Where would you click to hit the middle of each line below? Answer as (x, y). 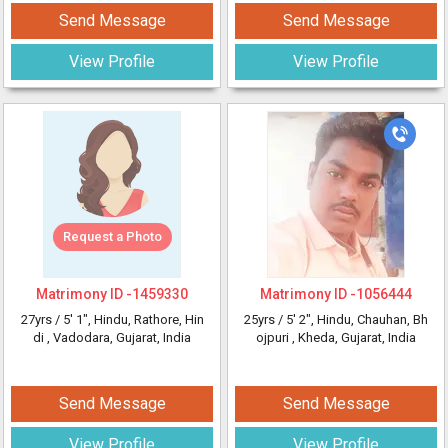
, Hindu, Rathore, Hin (145, 319)
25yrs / (265, 319)
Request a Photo (112, 236)
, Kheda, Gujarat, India (354, 337)
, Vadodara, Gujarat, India (119, 337)
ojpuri (274, 337)
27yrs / (41, 319)
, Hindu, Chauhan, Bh (369, 319)
